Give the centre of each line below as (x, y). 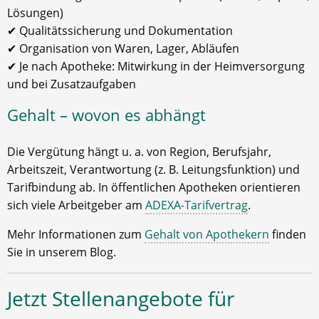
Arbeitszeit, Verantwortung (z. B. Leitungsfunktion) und (153, 170)
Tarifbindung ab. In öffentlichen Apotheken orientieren (154, 188)
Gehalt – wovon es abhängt (106, 115)
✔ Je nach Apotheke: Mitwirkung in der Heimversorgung (156, 67)
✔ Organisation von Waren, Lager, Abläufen (123, 49)
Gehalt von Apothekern (207, 235)
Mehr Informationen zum (76, 235)
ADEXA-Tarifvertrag (197, 205)
